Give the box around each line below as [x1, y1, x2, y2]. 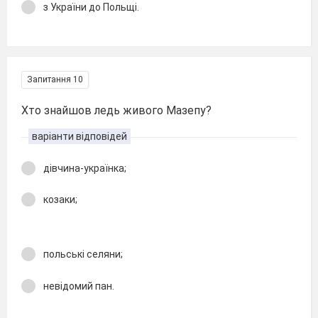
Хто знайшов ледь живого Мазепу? [21, 103, 212, 117]
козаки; [43, 194, 77, 205]
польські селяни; [43, 248, 123, 260]
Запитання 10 [27, 74, 83, 84]
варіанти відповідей [32, 130, 127, 142]
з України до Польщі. [43, 1, 139, 13]
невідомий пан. [43, 280, 114, 292]
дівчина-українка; [43, 162, 126, 174]
